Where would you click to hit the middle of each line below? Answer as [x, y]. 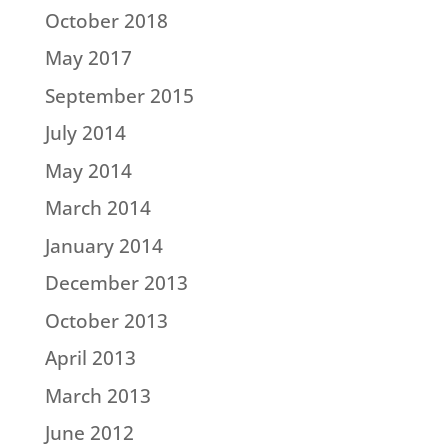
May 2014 [88, 170]
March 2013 [97, 395]
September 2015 [119, 95]
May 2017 [88, 58]
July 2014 [85, 133]
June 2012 [89, 433]
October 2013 [106, 320]
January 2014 [103, 245]
